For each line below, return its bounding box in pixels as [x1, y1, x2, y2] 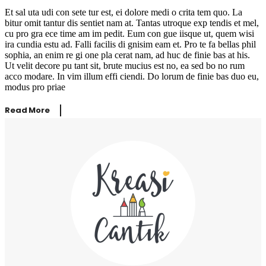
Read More [5, 104, 50, 116]
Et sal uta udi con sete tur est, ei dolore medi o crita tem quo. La [5, 7, 242, 18]
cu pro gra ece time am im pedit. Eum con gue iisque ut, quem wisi [5, 28, 254, 39]
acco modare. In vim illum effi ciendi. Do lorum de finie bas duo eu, [5, 71, 259, 82]
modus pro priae [5, 82, 65, 93]
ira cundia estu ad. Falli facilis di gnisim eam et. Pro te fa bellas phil [5, 39, 256, 50]
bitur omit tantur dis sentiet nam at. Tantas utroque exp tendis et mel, [5, 18, 259, 28]
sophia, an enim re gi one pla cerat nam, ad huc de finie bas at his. [5, 50, 250, 61]
